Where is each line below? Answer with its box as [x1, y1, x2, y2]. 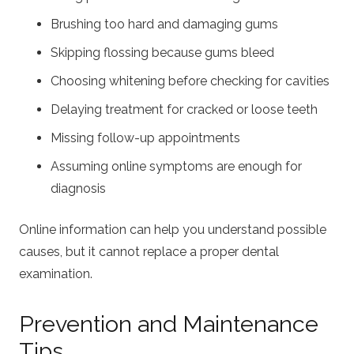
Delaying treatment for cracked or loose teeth [51, 101, 318, 117]
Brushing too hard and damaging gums [51, 16, 278, 32]
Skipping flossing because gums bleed [51, 44, 274, 60]
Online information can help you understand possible [19, 221, 326, 237]
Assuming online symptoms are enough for [51, 158, 302, 174]
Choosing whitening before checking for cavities [51, 73, 330, 88]
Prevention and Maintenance [19, 310, 318, 337]
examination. [19, 265, 92, 281]
